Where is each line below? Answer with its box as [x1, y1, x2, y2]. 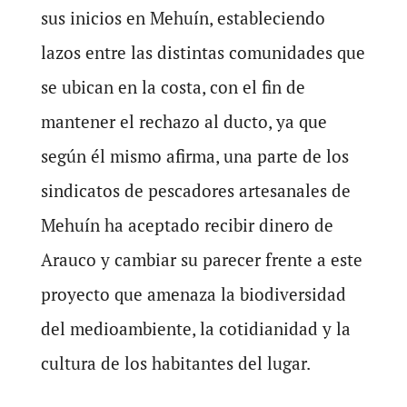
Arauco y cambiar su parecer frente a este [40, 247, 362, 271]
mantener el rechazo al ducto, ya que [40, 109, 327, 133]
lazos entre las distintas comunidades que [40, 40, 365, 64]
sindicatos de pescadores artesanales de [40, 178, 351, 202]
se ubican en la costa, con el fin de [40, 74, 305, 98]
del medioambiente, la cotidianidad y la [40, 316, 351, 340]
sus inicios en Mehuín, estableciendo [40, 5, 325, 29]
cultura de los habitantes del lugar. [40, 351, 311, 374]
